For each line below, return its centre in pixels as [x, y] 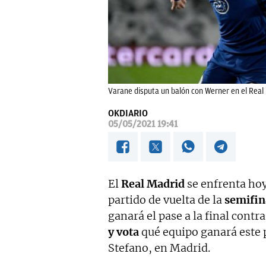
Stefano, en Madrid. [159, 248]
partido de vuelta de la [166, 200]
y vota [123, 232]
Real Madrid [153, 184]
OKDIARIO [128, 114]
